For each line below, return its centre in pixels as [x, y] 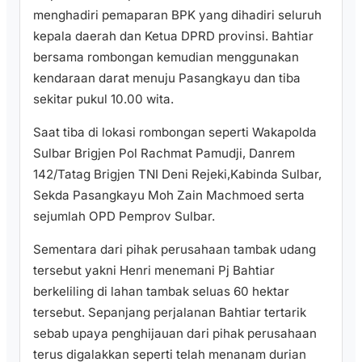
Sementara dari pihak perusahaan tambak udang [175, 250]
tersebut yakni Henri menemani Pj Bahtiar [154, 271]
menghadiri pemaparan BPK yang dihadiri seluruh [177, 15]
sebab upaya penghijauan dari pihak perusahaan [175, 334]
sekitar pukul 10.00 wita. [103, 99]
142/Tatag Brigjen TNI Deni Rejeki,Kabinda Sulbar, [177, 174]
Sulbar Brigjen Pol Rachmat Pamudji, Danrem [164, 153]
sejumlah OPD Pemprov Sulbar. [124, 216]
